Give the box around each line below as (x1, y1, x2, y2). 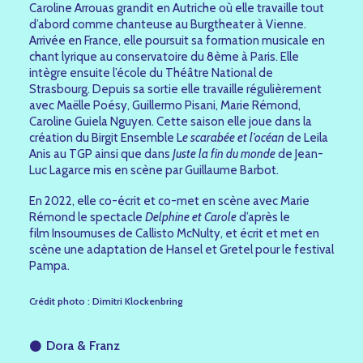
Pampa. (29, 258, 70, 273)
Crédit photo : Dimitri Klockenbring (29, 295, 182, 307)
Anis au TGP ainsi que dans (29, 147, 173, 161)
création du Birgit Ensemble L (29, 130, 182, 145)
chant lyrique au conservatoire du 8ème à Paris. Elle (29, 49, 299, 64)
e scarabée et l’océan (182, 130, 284, 145)
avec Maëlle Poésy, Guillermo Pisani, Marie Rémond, (29, 98, 301, 113)
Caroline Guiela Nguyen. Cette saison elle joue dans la (29, 114, 312, 129)
